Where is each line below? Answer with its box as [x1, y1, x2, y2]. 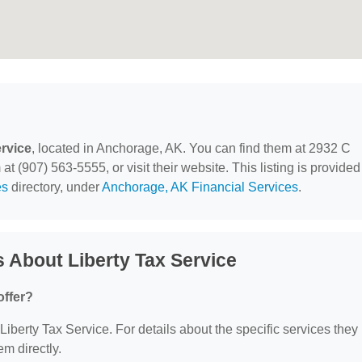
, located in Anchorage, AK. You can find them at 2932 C [32, 141, 351, 155]
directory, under [8, 180, 102, 194]
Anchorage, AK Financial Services [102, 180, 298, 194]
